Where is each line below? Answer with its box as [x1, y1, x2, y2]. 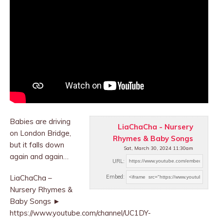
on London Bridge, [10, 128, 71, 138]
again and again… [10, 152, 69, 162]
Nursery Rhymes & [10, 185, 73, 195]
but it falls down [10, 140, 64, 150]
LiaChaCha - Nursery [118, 122, 193, 132]
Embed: [106, 173, 125, 181]
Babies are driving [10, 117, 71, 127]
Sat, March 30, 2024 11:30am [124, 145, 193, 152]
